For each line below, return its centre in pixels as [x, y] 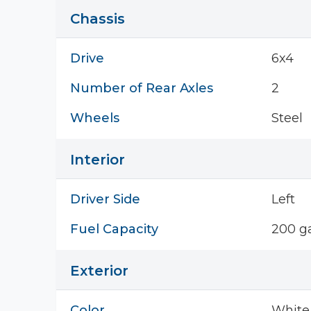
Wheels [95, 118]
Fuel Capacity [114, 229]
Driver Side [105, 199]
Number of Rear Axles [142, 88]
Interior [98, 160]
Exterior [99, 271]
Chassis [98, 19]
